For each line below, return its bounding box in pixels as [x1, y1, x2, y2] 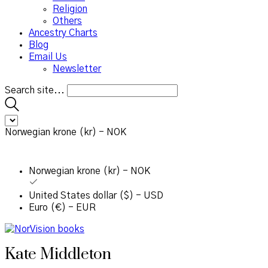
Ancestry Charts [29, 28, 98, 38]
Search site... [5, 86, 65, 95]
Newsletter [53, 64, 101, 74]
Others [53, 16, 82, 26]
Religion [53, 4, 87, 14]
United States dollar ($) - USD [29, 191, 163, 200]
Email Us [29, 52, 67, 62]
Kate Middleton [5, 245, 111, 265]
